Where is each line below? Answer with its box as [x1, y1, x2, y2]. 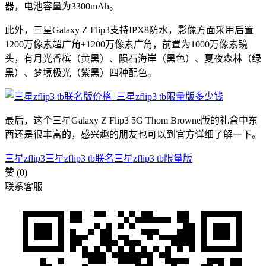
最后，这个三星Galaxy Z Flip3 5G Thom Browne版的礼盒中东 [5, 115, 258, 125]
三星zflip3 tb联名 [45, 153, 114, 163]
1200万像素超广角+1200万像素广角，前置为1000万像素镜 [5, 39, 248, 49]
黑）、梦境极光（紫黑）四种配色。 [5, 67, 157, 78]
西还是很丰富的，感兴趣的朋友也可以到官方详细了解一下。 [5, 129, 261, 140]
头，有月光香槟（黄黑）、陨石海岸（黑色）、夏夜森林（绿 [5, 53, 261, 64]
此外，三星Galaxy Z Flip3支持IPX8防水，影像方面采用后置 [5, 24, 254, 35]
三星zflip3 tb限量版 [114, 153, 192, 163]
